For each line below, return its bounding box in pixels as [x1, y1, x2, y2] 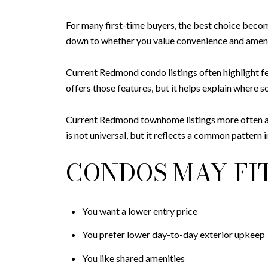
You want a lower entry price [81, 205, 197, 217]
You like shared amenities [81, 252, 185, 264]
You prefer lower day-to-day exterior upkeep [81, 229, 265, 240]
